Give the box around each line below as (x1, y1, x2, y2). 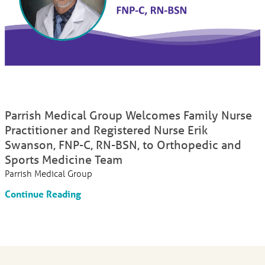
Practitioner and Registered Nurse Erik (5, 122, 208, 137)
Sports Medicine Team (5, 151, 123, 167)
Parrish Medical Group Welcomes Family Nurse (5, 107, 253, 122)
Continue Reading (5, 188, 82, 201)
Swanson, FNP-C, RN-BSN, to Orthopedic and (5, 137, 242, 152)
